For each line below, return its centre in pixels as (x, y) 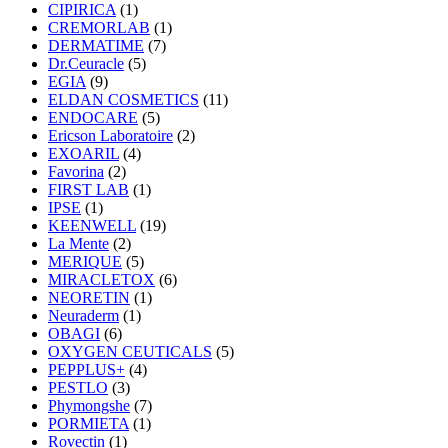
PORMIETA (88, 424)
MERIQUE (85, 262)
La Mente (78, 244)
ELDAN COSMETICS (123, 100)
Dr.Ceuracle (86, 64)
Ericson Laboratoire (110, 136)
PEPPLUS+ (86, 370)
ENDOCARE (93, 118)
